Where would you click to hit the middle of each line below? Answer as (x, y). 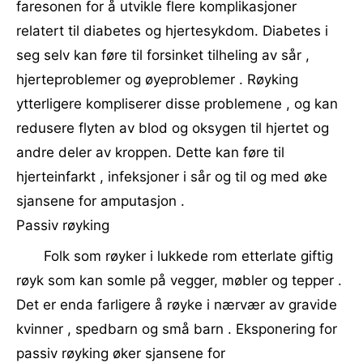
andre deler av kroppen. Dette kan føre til (150, 152)
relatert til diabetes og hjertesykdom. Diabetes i (172, 31)
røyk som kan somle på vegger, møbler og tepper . (179, 280)
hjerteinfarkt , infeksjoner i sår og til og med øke (172, 177)
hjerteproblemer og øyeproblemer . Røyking (157, 79)
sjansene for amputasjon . (100, 201)
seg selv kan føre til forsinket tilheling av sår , (163, 55)
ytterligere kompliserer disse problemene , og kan (177, 104)
